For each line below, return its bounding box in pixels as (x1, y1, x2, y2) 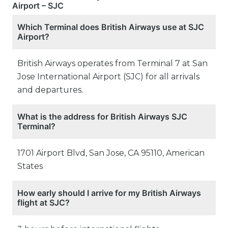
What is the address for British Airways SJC (17, 111, 187, 122)
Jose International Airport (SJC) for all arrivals (17, 72, 199, 82)
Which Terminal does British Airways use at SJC (17, 22, 204, 33)
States (17, 161, 43, 172)
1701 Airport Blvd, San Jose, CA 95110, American (17, 148, 205, 158)
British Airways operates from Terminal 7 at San (17, 59, 208, 69)
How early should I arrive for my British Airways (17, 188, 201, 198)
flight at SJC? (17, 197, 70, 208)
